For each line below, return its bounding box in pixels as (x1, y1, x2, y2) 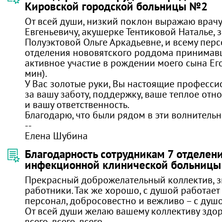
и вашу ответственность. (25, 98, 129, 111)
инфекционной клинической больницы (25, 158, 221, 172)
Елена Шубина (25, 129, 88, 142)
